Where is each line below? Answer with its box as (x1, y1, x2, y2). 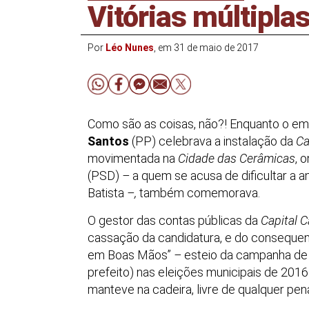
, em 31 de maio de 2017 (154, 41, 259, 53)
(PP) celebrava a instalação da (129, 133, 296, 148)
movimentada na (88, 150, 178, 166)
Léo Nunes (106, 41, 154, 53)
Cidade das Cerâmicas (178, 150, 295, 166)
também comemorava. (137, 185, 260, 200)
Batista (88, 185, 127, 200)
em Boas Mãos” (88, 248, 174, 263)
